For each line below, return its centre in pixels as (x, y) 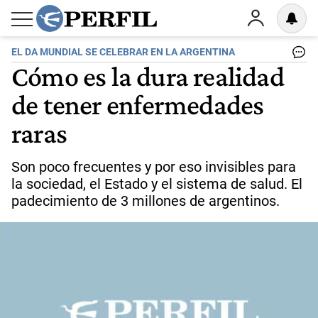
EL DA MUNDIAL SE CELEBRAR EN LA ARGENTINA (123, 52)
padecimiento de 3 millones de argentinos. (146, 201)
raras (39, 133)
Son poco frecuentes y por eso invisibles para (154, 167)
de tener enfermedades (138, 104)
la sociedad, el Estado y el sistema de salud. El (157, 184)
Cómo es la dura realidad (148, 76)
